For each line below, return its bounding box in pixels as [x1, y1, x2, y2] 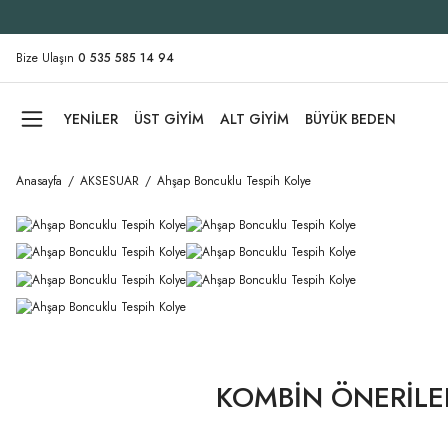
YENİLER [64, 109, 118, 129]
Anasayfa [16, 172, 62, 190]
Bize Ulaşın [16, 49, 74, 67]
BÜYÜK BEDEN [305, 109, 396, 129]
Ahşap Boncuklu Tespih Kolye [157, 172, 311, 190]
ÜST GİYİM [134, 109, 204, 129]
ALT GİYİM [220, 109, 289, 129]
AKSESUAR [80, 172, 139, 190]
